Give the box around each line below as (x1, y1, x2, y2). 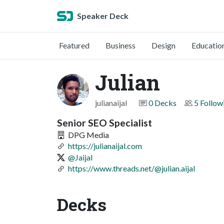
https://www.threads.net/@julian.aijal (68, 163, 195, 173)
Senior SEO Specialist (57, 117, 152, 128)
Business (105, 40, 135, 50)
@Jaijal (68, 152, 92, 162)
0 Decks (148, 98, 176, 107)
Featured (59, 40, 89, 50)
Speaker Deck (77, 11, 128, 20)
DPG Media (66, 130, 109, 139)
